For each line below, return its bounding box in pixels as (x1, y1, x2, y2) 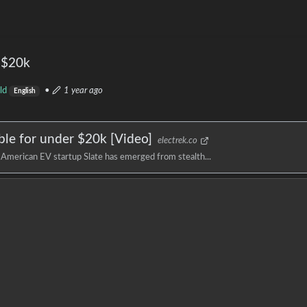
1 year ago (63, 85, 103, 95)
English (13, 87, 36, 95)
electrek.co (157, 136, 197, 146)
